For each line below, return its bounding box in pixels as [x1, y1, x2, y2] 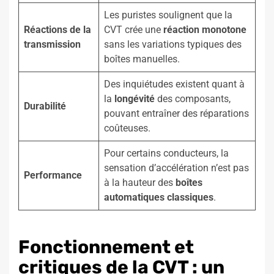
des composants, [155, 93, 231, 105]
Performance [24, 169, 82, 182]
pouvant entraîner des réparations [104, 108, 249, 120]
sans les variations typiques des [104, 39, 242, 51]
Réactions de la [24, 24, 91, 36]
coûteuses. [104, 122, 150, 135]
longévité [114, 93, 155, 105]
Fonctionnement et [18, 236, 194, 259]
